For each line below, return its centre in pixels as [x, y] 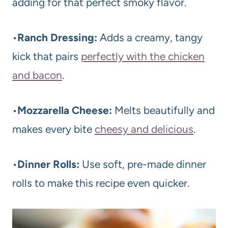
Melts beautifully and [163, 110]
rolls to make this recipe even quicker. [101, 183]
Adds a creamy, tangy [150, 38]
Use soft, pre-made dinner [143, 164]
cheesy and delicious [144, 129]
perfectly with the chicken [143, 56]
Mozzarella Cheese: [65, 110]
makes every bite [53, 129]
